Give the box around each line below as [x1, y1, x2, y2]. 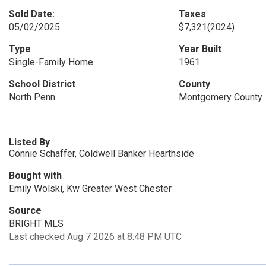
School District [9, 78, 75, 90]
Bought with [9, 170, 62, 181]
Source [9, 205, 42, 216]
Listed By [9, 137, 50, 148]
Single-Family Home [9, 56, 93, 68]
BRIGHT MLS [9, 218, 64, 229]
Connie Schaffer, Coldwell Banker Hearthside [9, 148, 194, 159]
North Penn [9, 91, 55, 103]
